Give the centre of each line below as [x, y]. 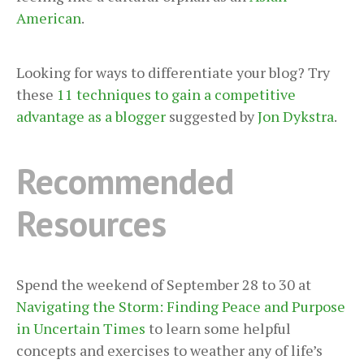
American [49, 17]
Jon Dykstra [296, 116]
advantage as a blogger [91, 116]
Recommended [125, 180]
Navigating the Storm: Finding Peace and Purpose [181, 307]
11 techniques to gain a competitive [176, 94]
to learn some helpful [218, 329]
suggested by [212, 116]
